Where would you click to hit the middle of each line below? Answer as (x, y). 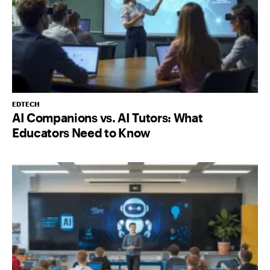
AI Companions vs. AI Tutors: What (108, 117)
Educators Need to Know (81, 132)
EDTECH (26, 104)
